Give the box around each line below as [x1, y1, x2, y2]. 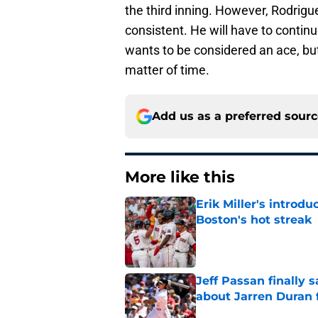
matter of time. [125, 62, 209, 78]
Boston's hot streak [196, 213, 312, 227]
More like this [125, 168, 235, 187]
